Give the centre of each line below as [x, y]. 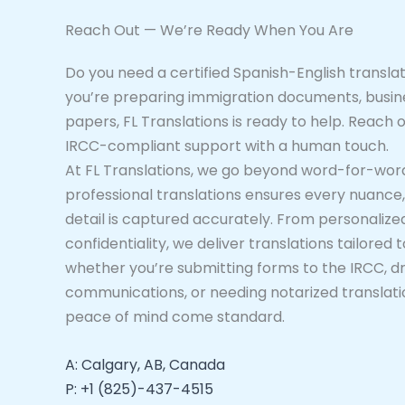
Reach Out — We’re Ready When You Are [209, 31]
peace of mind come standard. [175, 317]
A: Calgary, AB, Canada [145, 364]
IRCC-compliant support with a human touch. [227, 146]
